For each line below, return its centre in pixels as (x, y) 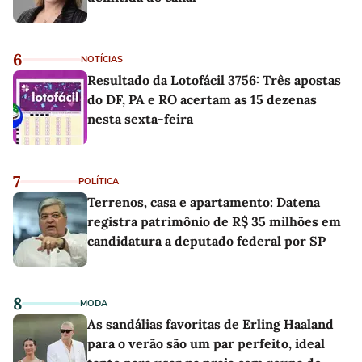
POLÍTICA (99, 181)
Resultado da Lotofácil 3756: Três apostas (214, 80)
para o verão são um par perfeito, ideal (206, 343)
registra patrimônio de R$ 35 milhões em (214, 221)
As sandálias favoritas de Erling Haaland (210, 324)
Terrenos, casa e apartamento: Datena (204, 202)
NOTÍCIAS (102, 59)
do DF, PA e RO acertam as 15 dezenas (202, 99)
